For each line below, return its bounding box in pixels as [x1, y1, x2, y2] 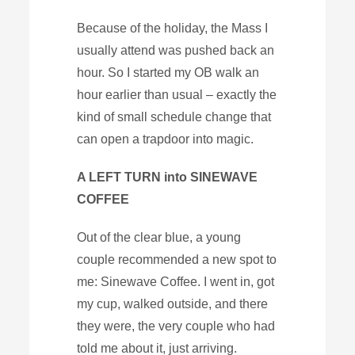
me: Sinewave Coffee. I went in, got [77, 274, 275, 288]
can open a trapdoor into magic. [77, 132, 254, 146]
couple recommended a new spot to [77, 252, 277, 266]
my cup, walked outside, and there [77, 296, 269, 311]
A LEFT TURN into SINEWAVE [77, 170, 258, 184]
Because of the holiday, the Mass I [77, 21, 269, 35]
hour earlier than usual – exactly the [77, 87, 277, 101]
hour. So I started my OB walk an [77, 65, 260, 79]
